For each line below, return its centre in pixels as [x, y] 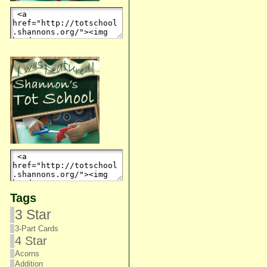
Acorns [27, 254]
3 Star [33, 215]
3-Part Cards [36, 229]
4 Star [31, 241]
